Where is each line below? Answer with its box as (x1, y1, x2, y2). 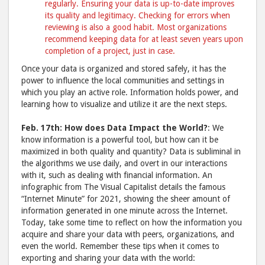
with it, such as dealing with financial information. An (21, 170, 212, 180)
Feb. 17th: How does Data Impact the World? (21, 123, 208, 133)
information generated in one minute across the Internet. (21, 206, 228, 216)
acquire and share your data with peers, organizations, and (21, 230, 234, 240)
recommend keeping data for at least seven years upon (45, 34, 243, 44)
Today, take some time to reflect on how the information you (21, 218, 242, 228)
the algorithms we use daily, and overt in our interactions (21, 159, 227, 169)
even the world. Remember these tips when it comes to (21, 241, 219, 251)
